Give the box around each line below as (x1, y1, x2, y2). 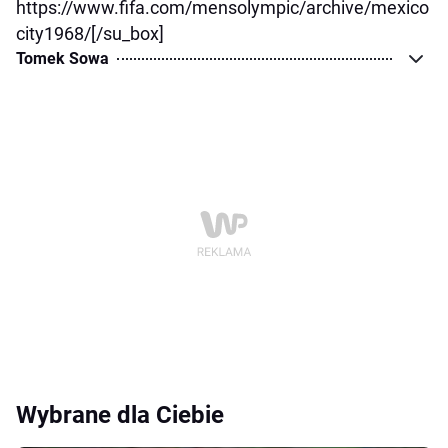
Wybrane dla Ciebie (16, 401, 224, 430)
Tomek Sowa (16, 49, 109, 69)
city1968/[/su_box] (16, 23, 164, 45)
